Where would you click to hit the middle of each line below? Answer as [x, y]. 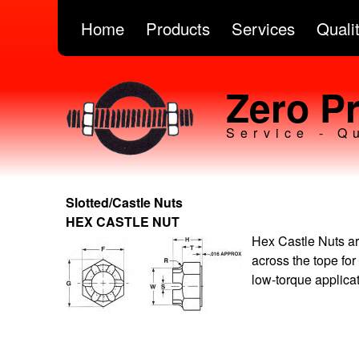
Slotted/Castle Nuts [124, 202]
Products [178, 28]
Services [263, 28]
